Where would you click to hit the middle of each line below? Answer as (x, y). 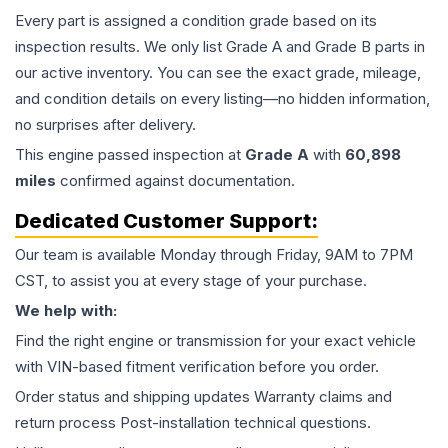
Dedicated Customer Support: (166, 221)
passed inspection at (169, 154)
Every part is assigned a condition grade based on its (196, 20)
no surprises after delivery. (105, 124)
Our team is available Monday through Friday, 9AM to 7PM (214, 254)
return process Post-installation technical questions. (193, 422)
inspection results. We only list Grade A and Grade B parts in (220, 46)
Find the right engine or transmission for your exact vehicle (215, 340)
